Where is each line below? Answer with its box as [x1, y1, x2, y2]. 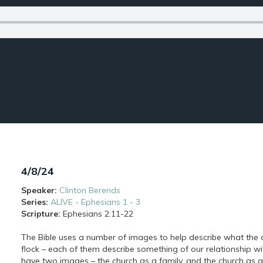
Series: [21, 197, 48, 207]
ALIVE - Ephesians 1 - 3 [50, 197, 140, 207]
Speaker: [21, 185, 57, 195]
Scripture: [21, 208, 60, 219]
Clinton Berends [59, 185, 120, 195]
